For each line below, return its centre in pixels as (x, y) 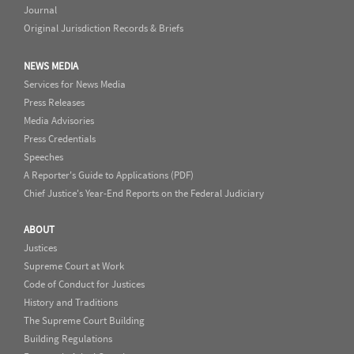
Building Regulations (68, 339)
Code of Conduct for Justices (84, 284)
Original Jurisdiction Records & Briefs (104, 28)
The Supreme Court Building (84, 320)
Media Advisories (59, 121)
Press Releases (54, 102)
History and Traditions (71, 302)
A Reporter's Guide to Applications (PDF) (109, 175)
